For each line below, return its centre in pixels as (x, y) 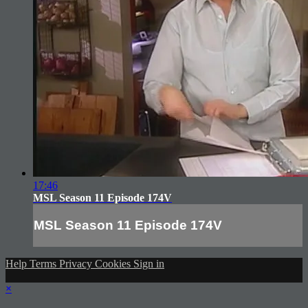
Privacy (77, 263)
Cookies (114, 263)
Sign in (149, 263)
